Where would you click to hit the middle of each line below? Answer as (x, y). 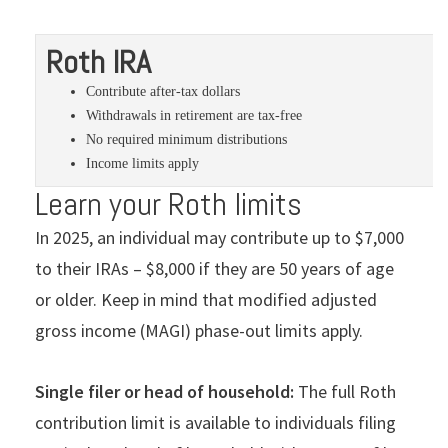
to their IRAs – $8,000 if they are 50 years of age (214, 268)
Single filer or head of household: (166, 391)
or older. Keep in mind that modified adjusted (206, 299)
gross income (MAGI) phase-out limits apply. (199, 330)
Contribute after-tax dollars (163, 91)
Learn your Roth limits (168, 203)
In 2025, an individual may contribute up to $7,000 (219, 237)
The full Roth (347, 391)
